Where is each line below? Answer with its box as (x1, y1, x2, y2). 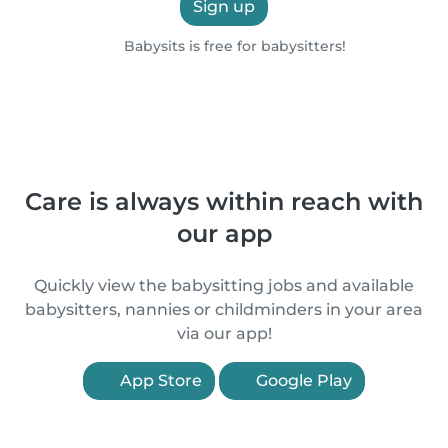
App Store (116, 371, 202, 390)
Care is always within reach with (25, 187, 423, 216)
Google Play (252, 371, 352, 390)
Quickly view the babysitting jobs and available (34, 276, 414, 295)
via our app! (176, 324, 272, 343)
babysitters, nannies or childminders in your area (25, 300, 423, 319)
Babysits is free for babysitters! (119, 37, 346, 55)
